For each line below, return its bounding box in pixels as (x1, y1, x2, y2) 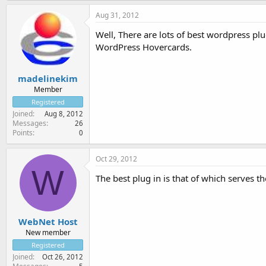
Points (12, 127, 33, 138)
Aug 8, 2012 (45, 109, 83, 118)
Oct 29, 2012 (96, 153, 137, 164)
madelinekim (18, 72, 78, 84)
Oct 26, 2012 (42, 252, 83, 261)
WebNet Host (18, 216, 78, 227)
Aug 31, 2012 (96, 10, 139, 20)
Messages (12, 118, 46, 128)
